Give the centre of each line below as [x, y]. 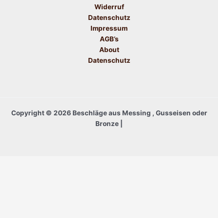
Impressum [109, 28]
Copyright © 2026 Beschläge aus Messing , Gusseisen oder [109, 113]
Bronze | [109, 123]
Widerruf [109, 7]
